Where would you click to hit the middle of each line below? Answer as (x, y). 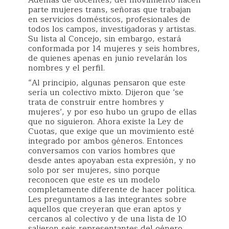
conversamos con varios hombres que (102, 151)
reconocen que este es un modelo (94, 180)
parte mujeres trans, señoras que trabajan (110, 10)
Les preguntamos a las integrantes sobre (107, 199)
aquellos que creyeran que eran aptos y (105, 209)
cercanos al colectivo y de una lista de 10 (107, 219)
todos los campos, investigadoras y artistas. (112, 29)
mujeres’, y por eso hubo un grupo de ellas (112, 112)
